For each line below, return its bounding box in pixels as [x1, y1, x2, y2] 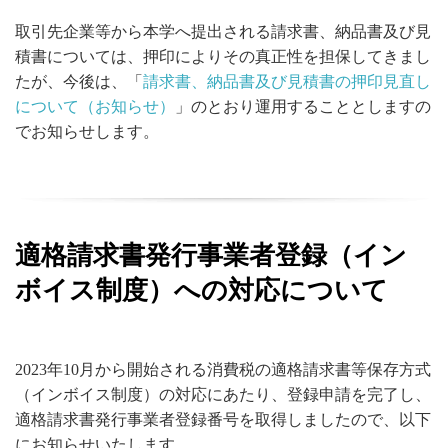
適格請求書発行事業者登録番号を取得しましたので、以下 [15, 410, 431, 428]
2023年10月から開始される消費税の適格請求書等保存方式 [15, 360, 431, 378]
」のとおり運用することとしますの [175, 97, 431, 115]
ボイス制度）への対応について [15, 275, 388, 305]
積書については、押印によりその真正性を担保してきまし [15, 47, 431, 65]
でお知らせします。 [15, 122, 159, 140]
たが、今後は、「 [15, 72, 143, 90]
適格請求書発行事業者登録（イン [15, 240, 407, 270]
